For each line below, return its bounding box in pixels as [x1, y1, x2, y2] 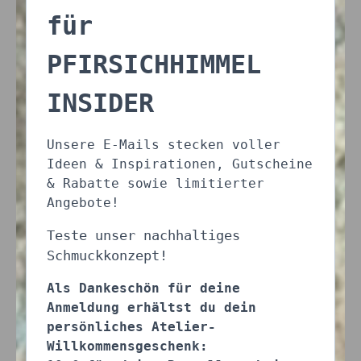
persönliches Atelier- [47, 319, 216, 334]
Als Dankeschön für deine [47, 280, 240, 296]
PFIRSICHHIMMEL [47, 49, 261, 80]
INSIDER [47, 88, 154, 118]
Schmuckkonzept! [47, 247, 168, 263]
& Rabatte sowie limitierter [47, 176, 264, 191]
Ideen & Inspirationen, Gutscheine [47, 156, 313, 172]
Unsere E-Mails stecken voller [47, 137, 280, 152]
